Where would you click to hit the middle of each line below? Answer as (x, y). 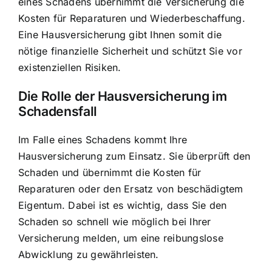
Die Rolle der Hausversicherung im (123, 96)
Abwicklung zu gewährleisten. (89, 255)
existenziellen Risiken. (70, 67)
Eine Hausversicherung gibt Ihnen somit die (120, 34)
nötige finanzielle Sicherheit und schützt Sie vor (130, 51)
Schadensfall (58, 111)
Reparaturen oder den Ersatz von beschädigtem (131, 189)
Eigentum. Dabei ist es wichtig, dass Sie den (123, 206)
